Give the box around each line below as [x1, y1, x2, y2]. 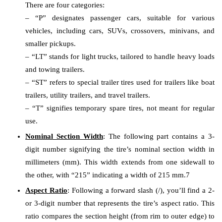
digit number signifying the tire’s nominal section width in [25, 145, 215, 153]
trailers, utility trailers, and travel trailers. [25, 91, 151, 99]
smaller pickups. [25, 39, 76, 48]
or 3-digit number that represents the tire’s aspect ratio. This [25, 199, 215, 207]
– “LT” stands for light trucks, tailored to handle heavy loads [25, 52, 215, 60]
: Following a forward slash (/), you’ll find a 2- [67, 186, 215, 194]
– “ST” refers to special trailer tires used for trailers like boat [25, 78, 215, 86]
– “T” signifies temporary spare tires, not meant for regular [25, 104, 215, 112]
